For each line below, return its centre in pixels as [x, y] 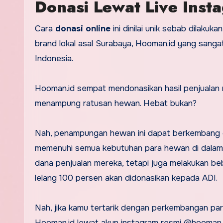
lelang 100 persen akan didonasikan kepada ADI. [127, 178]
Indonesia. [55, 59]
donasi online [83, 29]
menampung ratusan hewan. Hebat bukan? [117, 104]
